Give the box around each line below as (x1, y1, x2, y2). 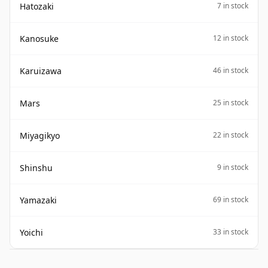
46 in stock (213, 65, 248, 76)
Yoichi (20, 226, 43, 238)
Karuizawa (20, 65, 62, 77)
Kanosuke (20, 32, 59, 44)
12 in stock (213, 33, 248, 44)
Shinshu (20, 162, 53, 173)
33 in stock (213, 227, 248, 237)
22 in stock (213, 130, 248, 141)
